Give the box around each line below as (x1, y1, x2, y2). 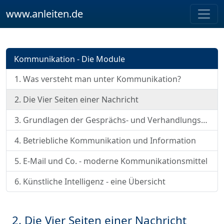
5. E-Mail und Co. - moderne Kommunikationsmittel (14, 155, 207, 166)
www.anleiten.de (6, 7, 83, 20)
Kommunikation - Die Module (14, 53, 125, 64)
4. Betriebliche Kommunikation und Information (14, 134, 196, 146)
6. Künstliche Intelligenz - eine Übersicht (14, 175, 165, 187)
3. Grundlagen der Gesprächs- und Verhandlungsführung (201, 114, 207, 125)
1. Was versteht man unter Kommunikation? (14, 73, 181, 84)
